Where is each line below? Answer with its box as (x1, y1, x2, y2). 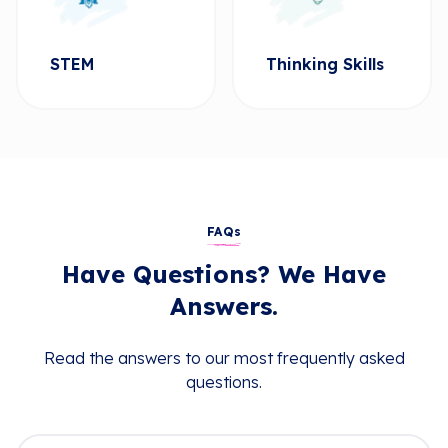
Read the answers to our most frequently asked (43, 348, 405, 368)
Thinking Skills (266, 54, 384, 74)
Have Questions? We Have (62, 259, 386, 289)
